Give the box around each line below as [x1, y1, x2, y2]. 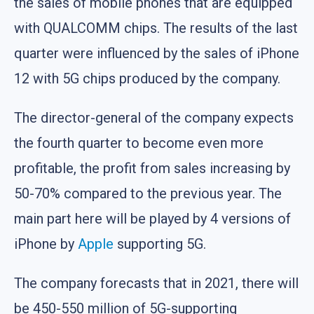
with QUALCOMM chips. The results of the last [14, 19, 298, 36]
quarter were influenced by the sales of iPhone [14, 44, 299, 62]
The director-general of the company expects [14, 109, 294, 126]
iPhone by [14, 235, 78, 252]
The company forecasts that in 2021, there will [14, 274, 299, 292]
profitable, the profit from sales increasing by [14, 159, 290, 177]
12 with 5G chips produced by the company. [14, 69, 280, 87]
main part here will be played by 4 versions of [14, 210, 291, 227]
